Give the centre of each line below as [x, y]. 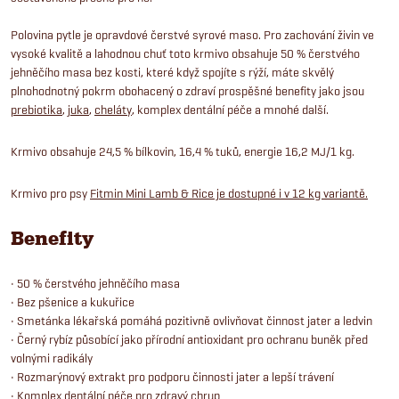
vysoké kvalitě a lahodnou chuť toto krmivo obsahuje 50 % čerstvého [185, 53]
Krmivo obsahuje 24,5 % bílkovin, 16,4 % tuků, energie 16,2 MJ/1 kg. [183, 151]
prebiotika [37, 109]
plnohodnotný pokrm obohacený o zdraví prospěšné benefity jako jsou [187, 90]
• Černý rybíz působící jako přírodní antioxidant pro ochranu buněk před [189, 339]
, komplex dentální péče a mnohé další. [230, 109]
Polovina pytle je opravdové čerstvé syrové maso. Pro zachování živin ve [192, 34]
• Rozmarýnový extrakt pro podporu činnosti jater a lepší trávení [172, 376]
